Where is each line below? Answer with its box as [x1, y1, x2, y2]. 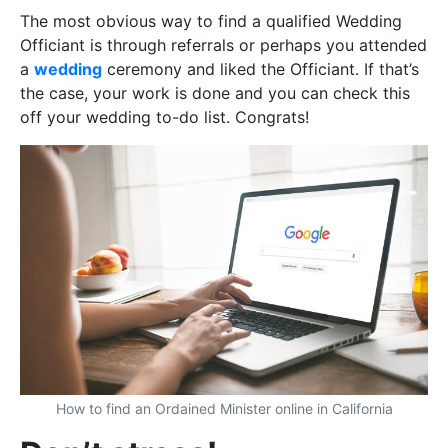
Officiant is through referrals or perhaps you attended [20, 34, 427, 55]
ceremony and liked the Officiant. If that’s [102, 58, 419, 79]
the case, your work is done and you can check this [20, 82, 410, 103]
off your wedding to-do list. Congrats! [20, 106, 309, 127]
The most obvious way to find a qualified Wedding [20, 10, 402, 31]
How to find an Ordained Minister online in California [55, 400, 393, 418]
